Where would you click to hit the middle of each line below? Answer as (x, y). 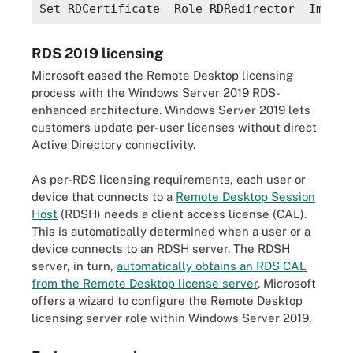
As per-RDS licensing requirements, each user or (169, 179)
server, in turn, (74, 266)
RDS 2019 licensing (97, 53)
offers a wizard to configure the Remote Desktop (167, 301)
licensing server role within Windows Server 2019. (171, 318)
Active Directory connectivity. (113, 144)
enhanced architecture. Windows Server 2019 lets (171, 110)
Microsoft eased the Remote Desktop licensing (162, 75)
